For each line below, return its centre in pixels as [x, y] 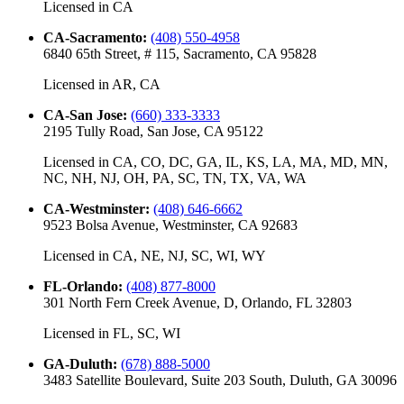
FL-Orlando [81, 286]
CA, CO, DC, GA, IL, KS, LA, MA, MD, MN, [250, 161]
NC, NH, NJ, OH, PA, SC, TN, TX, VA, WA [175, 178]
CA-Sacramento [93, 37]
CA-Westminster [94, 208]
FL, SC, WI [147, 333]
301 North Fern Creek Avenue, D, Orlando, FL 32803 [197, 302]
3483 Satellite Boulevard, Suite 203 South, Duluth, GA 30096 [220, 380]
